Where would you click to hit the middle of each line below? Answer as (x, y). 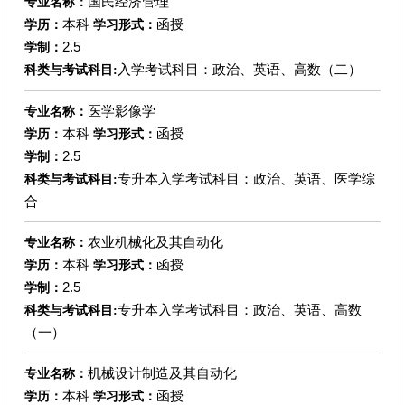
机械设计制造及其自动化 (162, 372)
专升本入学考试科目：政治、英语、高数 (239, 309)
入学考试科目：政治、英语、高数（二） (239, 69)
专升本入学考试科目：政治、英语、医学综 (246, 178)
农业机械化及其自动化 (155, 241)
